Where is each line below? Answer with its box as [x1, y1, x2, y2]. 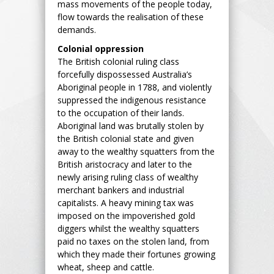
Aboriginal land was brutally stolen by [57, 119, 204, 131]
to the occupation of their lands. [57, 106, 184, 119]
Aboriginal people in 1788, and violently [57, 81, 212, 93]
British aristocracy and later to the [57, 158, 192, 170]
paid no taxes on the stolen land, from [57, 235, 209, 247]
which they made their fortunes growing [57, 248, 215, 260]
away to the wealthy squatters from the [57, 145, 215, 157]
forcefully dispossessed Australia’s [57, 68, 192, 80]
